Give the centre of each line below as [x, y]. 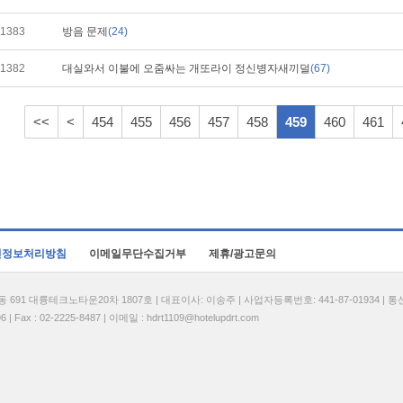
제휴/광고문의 [242, 254]
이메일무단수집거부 [138, 254]
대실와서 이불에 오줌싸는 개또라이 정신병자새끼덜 [186, 68]
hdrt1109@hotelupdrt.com [203, 318]
